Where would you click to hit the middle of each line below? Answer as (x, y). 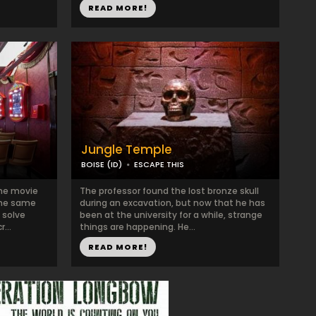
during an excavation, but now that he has (172, 203)
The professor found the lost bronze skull (169, 191)
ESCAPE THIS (159, 164)
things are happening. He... (138, 227)
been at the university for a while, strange (171, 215)
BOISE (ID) (102, 164)
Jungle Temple (127, 150)
